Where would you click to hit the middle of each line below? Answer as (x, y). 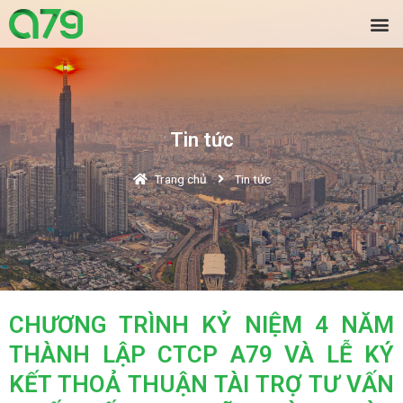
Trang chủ (180, 179)
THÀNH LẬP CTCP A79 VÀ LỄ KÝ (201, 354)
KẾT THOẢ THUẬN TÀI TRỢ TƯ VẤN (201, 384)
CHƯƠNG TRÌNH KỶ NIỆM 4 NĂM (201, 325)
